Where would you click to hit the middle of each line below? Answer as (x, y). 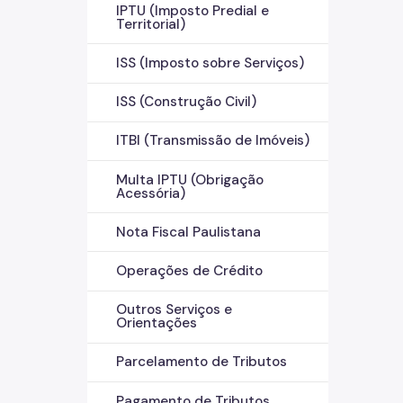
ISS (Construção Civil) (186, 102)
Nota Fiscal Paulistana (188, 232)
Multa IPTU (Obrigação (190, 179)
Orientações (157, 323)
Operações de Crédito (189, 270)
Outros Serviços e (174, 310)
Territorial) (151, 24)
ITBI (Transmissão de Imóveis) (213, 141)
